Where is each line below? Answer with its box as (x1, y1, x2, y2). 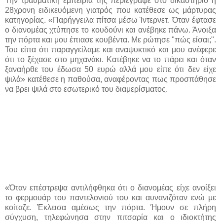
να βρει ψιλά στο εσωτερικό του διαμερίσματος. (5, 84, 168, 93)
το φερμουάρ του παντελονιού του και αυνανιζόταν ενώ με (5, 193, 216, 202)
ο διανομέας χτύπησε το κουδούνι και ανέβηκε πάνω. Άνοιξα (5, 25, 216, 34)
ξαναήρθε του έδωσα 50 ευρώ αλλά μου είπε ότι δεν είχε (5, 65, 216, 74)
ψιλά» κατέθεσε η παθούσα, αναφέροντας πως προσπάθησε (5, 74, 216, 83)
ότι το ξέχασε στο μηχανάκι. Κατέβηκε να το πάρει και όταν (5, 55, 216, 64)
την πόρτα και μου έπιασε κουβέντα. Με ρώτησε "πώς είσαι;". (5, 35, 216, 44)
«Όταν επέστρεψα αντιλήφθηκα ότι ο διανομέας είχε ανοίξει (5, 183, 216, 192)
